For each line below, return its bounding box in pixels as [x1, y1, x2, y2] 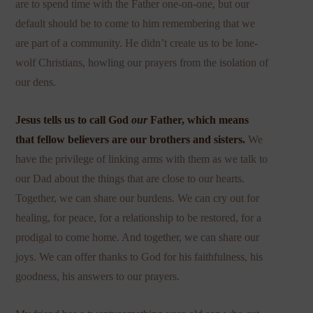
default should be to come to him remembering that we [15, 17, 256, 29]
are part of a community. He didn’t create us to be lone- [15, 36, 259, 49]
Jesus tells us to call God [15, 113, 132, 126]
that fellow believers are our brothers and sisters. [15, 133, 246, 145]
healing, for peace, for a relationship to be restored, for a [15, 211, 262, 224]
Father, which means [147, 113, 249, 126]
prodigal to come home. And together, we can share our [15, 231, 260, 243]
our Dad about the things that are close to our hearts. [15, 172, 245, 184]
